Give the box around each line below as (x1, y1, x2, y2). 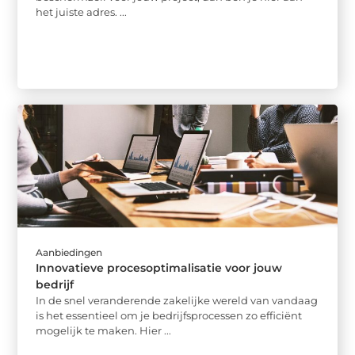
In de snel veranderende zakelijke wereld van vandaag (36, 293, 319, 307)
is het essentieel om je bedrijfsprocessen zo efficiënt (36, 308, 303, 322)
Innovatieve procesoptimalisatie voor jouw (36, 260, 283, 275)
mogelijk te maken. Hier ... (36, 323, 172, 337)
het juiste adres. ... (36, 6, 128, 19)
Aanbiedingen (36, 246, 103, 258)
